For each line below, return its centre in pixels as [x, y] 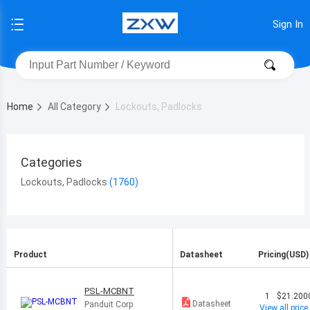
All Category [75, 107]
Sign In [288, 24]
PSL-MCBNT [109, 291]
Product [30, 255]
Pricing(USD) [283, 255]
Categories [52, 162]
